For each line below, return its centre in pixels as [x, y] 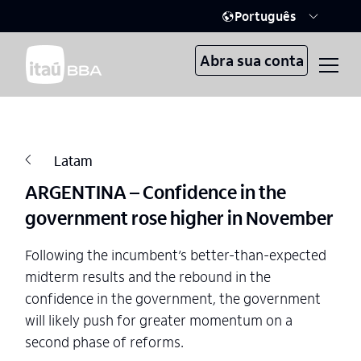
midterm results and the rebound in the [148, 276]
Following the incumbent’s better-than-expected [176, 254]
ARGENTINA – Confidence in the [156, 191]
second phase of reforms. [104, 341]
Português [266, 16]
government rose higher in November [179, 217]
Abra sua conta [252, 60]
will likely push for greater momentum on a [159, 320]
